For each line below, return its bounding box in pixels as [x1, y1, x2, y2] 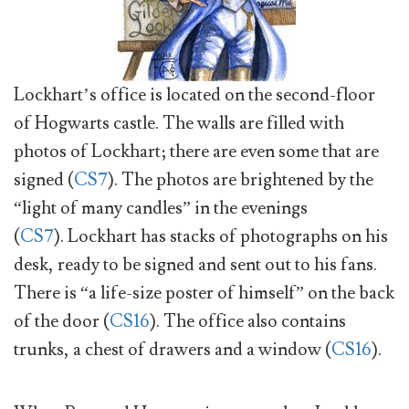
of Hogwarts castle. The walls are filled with [14, 111, 344, 135]
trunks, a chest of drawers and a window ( [14, 338, 331, 362]
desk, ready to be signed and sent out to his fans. [14, 253, 377, 277]
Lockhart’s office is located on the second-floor [14, 83, 375, 107]
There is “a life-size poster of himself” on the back [14, 281, 394, 305]
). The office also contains [150, 309, 346, 333]
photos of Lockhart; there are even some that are [14, 140, 379, 163]
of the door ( [14, 309, 110, 333]
